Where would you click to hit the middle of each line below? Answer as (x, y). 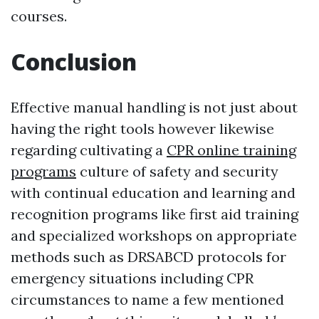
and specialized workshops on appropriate (154, 236)
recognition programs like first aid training (155, 214)
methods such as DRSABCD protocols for (148, 257)
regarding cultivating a (89, 150)
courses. (39, 16)
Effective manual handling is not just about (154, 108)
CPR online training (231, 150)
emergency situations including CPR (132, 278)
